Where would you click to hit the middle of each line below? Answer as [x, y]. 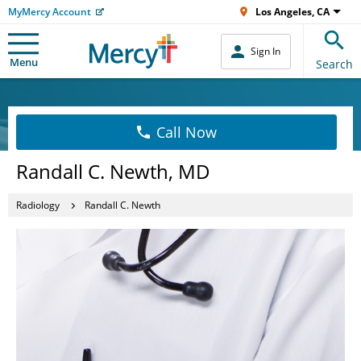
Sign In [266, 51]
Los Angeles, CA [293, 12]
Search [334, 64]
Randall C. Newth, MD [113, 171]
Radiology [38, 205]
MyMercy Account [50, 12]
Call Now [186, 132]
